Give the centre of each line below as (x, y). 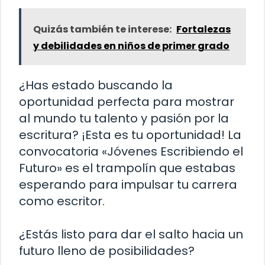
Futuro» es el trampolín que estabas (127, 168)
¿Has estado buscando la (96, 85)
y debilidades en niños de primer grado (131, 46)
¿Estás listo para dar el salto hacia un (131, 234)
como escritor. (62, 201)
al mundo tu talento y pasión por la (124, 118)
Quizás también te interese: (102, 29)
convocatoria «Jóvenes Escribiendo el (131, 151)
